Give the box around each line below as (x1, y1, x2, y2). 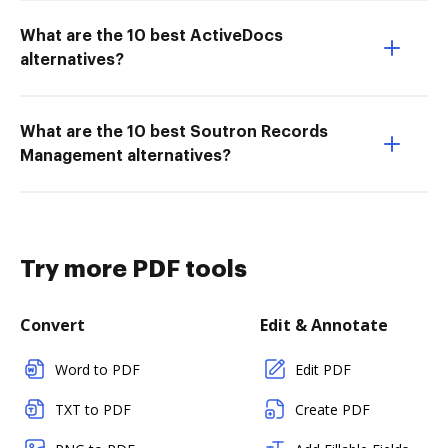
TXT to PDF (55, 400, 131, 419)
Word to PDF (55, 360, 140, 379)
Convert (20, 314, 85, 336)
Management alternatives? (20, 148, 231, 164)
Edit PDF (295, 360, 351, 379)
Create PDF (295, 400, 370, 419)
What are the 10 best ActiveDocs (20, 28, 283, 44)
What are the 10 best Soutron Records (20, 124, 328, 140)
